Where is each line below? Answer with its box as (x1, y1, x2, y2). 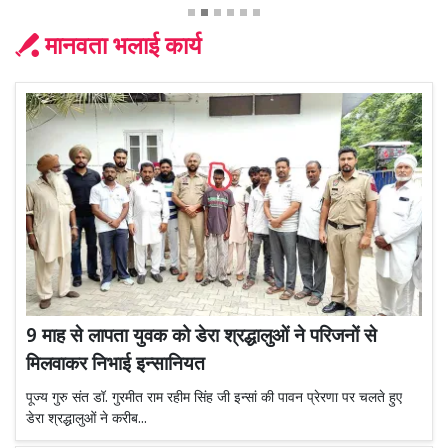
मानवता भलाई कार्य (45, 32, 201, 65)
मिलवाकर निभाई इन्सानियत (26, 353, 210, 379)
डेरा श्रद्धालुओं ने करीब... (26, 410, 147, 430)
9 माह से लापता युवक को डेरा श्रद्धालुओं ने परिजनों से (26, 325, 377, 351)
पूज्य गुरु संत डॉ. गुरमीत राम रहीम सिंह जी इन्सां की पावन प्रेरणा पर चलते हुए (26, 389, 402, 409)
